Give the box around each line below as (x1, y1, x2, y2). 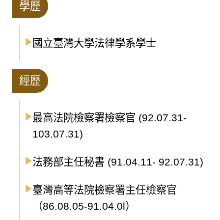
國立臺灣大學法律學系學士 (32, 37, 156, 49)
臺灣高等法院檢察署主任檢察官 (32, 184, 177, 196)
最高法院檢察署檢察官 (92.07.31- (32, 111, 187, 124)
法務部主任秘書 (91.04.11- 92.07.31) (32, 156, 203, 168)
